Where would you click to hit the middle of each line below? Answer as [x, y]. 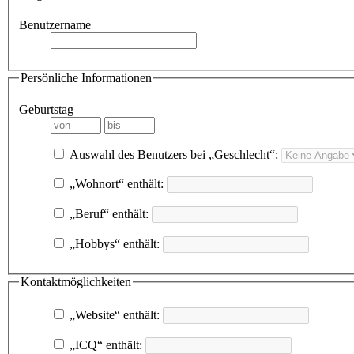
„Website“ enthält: [113, 314]
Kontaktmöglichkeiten [76, 282]
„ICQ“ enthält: [104, 345]
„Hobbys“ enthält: [113, 244]
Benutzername [55, 25]
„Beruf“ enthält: [107, 214]
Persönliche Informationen [86, 78]
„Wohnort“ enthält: [115, 184]
